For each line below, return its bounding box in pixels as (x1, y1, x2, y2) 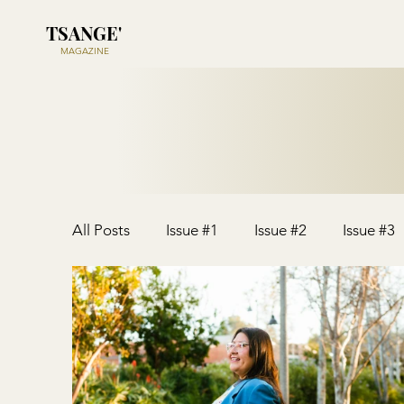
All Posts (72, 220, 130, 239)
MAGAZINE (60, 45, 109, 57)
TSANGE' (46, 21, 122, 45)
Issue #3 (343, 220, 395, 239)
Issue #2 (254, 220, 307, 239)
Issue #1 (166, 220, 218, 239)
